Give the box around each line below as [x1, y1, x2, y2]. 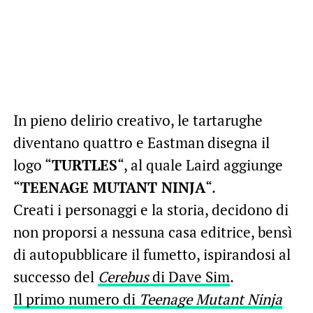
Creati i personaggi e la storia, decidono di [13, 200, 289, 220]
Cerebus [97, 267, 149, 287]
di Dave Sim [148, 267, 230, 287]
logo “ [13, 155, 52, 175]
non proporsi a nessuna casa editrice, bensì [13, 222, 292, 242]
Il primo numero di [13, 289, 139, 310]
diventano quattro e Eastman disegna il [13, 133, 270, 153]
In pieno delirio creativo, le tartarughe [13, 110, 263, 131]
